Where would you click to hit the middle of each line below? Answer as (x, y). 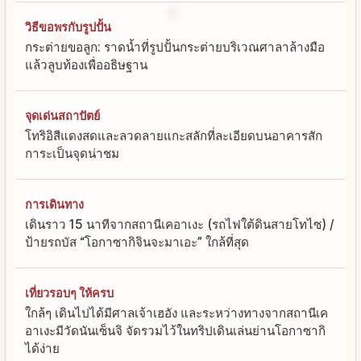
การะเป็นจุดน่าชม (72, 154)
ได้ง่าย (42, 349)
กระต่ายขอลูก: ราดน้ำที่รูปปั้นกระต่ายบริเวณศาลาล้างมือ (175, 48)
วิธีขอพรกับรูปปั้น (68, 27)
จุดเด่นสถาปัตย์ (62, 116)
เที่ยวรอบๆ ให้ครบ (69, 293)
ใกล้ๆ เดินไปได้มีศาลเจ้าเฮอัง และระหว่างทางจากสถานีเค (176, 313)
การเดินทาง (54, 205)
